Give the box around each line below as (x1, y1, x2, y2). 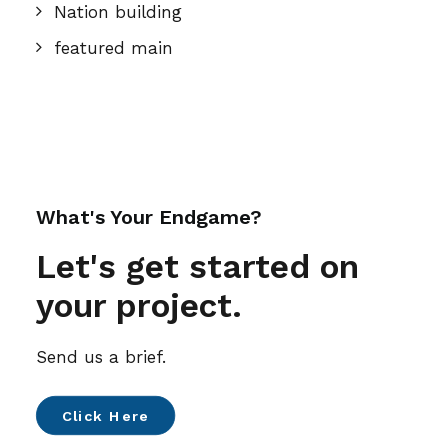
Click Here (61, 407, 150, 424)
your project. (36, 286, 242, 325)
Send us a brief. (36, 347, 166, 367)
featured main (54, 38, 173, 58)
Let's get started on (36, 247, 359, 286)
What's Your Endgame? (36, 205, 262, 229)
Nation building (54, 2, 182, 22)
